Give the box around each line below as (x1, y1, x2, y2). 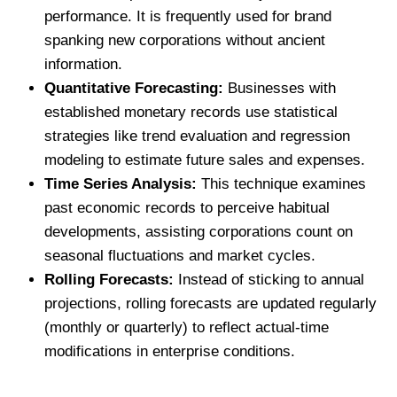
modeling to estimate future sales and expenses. (44, 151, 365, 168)
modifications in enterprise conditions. (44, 342, 295, 360)
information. (44, 55, 122, 73)
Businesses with (223, 79, 336, 97)
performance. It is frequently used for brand (44, 7, 331, 25)
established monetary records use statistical (44, 103, 338, 121)
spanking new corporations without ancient (44, 31, 325, 49)
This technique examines (197, 175, 366, 192)
